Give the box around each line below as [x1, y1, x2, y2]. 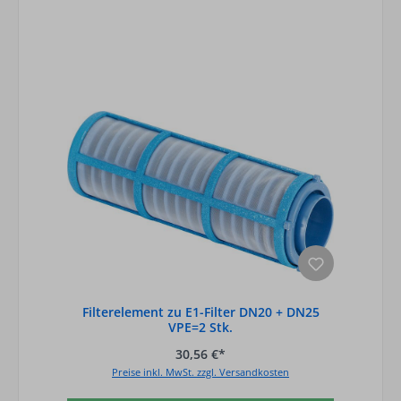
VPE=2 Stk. [168, 318, 233, 336]
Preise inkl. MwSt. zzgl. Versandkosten [112, 364, 289, 379]
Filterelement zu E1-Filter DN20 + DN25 [81, 303, 320, 320]
